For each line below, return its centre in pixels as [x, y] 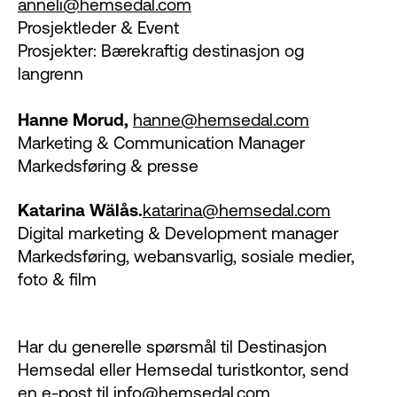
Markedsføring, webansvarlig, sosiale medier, [186, 256]
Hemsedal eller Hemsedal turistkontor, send [183, 369]
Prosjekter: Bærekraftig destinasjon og [161, 50]
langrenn [51, 73]
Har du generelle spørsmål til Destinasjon [172, 346]
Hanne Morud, [75, 119]
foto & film [57, 279]
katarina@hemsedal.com [237, 210]
